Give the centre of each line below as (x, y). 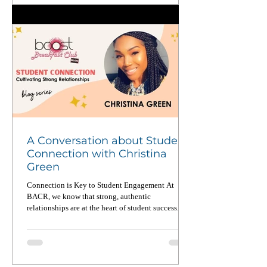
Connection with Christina (97, 153)
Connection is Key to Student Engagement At (100, 185)
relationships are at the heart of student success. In (107, 207)
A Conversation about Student (108, 140)
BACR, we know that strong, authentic (89, 196)
